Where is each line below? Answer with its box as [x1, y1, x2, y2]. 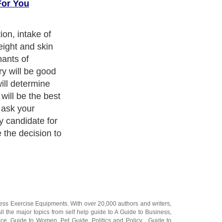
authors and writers [118, 200, 170, 207]
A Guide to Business [114, 208, 170, 216]
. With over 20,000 [67, 200, 118, 207]
